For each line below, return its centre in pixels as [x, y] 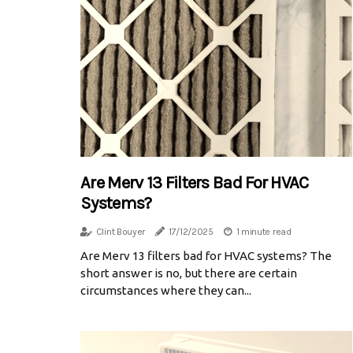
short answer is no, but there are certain [189, 273]
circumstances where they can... [166, 290]
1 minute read [264, 231]
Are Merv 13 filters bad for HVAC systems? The [206, 255]
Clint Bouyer [121, 231]
